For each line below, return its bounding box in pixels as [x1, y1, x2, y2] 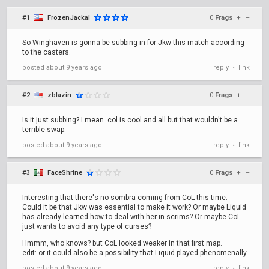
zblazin [47, 91, 71, 99]
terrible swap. [22, 125, 66, 134]
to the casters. [22, 48, 71, 56]
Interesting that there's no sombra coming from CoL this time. [22, 193, 228, 202]
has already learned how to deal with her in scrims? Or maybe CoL [22, 213, 241, 221]
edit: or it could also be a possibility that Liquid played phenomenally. [22, 249, 248, 257]
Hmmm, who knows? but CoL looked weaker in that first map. [22, 239, 222, 247]
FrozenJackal [47, 14, 90, 22]
